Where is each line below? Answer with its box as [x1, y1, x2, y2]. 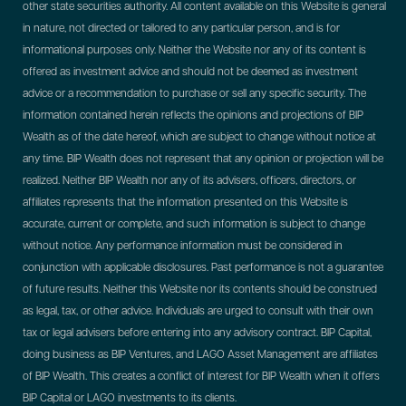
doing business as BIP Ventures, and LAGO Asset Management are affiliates [23, 349, 378, 361]
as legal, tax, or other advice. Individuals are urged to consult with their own [23, 305, 373, 317]
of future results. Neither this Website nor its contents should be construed [23, 284, 377, 295]
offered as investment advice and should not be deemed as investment [23, 66, 358, 78]
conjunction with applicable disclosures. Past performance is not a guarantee [23, 262, 383, 274]
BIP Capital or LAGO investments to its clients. [23, 392, 237, 404]
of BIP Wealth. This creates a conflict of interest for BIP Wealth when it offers [23, 371, 380, 382]
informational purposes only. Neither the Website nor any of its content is [23, 44, 366, 56]
